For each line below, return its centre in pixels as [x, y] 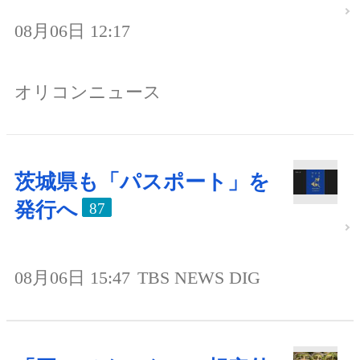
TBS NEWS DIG [199, 277]
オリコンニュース [88, 92]
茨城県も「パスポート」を [142, 182]
